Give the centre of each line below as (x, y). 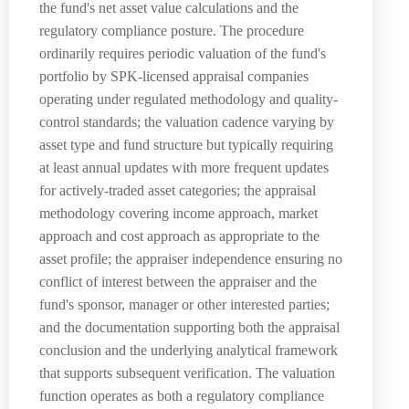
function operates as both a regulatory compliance (182, 395)
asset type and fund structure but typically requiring (186, 144)
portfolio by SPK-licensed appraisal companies (174, 76)
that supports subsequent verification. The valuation (187, 372)
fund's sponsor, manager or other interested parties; (184, 304)
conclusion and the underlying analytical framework (189, 350)
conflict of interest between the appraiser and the (178, 281)
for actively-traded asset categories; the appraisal (178, 190)
